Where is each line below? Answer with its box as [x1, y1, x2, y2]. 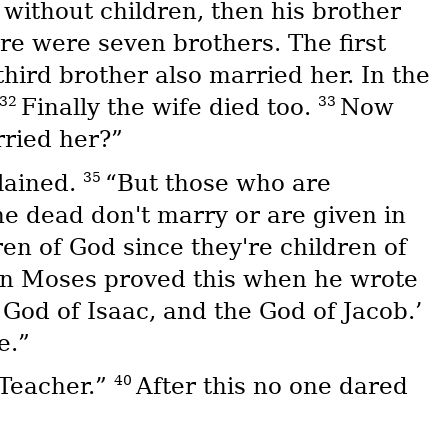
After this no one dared [135, 373, 408, 400]
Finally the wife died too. [20, 94, 318, 121]
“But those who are [104, 169, 331, 196]
